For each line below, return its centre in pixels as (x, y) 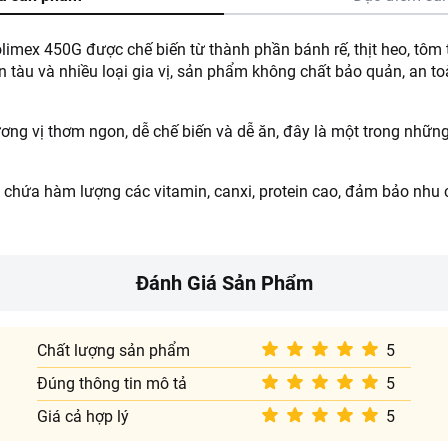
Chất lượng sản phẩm (114, 350)
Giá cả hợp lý (83, 416)
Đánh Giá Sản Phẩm (224, 283)
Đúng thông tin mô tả (112, 383)
